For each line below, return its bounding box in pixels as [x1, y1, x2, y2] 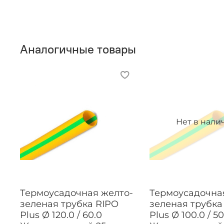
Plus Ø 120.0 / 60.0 [20, 209, 102, 220]
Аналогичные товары [20, 41, 136, 56]
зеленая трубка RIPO [20, 198, 118, 209]
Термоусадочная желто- [20, 187, 133, 198]
